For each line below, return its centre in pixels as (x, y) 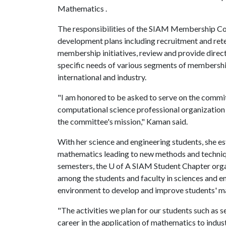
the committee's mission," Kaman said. (123, 121)
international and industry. (103, 77)
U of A (120, 166)
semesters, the (83, 166)
